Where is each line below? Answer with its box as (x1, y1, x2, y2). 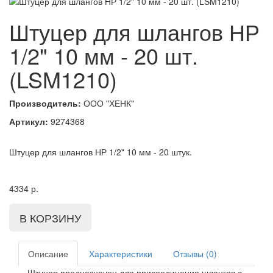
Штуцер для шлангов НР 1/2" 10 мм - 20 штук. (9, 145, 192, 158)
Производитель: (9, 96, 81, 109)
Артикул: (9, 115, 48, 127)
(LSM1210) (9, 63, 117, 94)
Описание (28, 247, 68, 260)
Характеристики (89, 247, 152, 260)
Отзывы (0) (173, 247, 217, 260)
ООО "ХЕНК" (81, 96, 134, 109)
